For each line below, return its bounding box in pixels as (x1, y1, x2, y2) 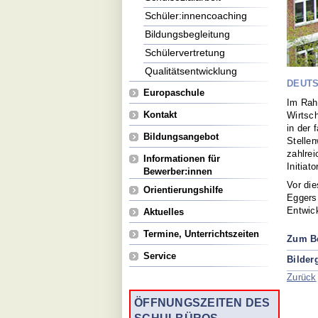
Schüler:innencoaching (145, 10, 247, 21)
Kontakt (143, 109, 177, 120)
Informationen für (143, 153, 220, 164)
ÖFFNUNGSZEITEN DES (134, 296, 270, 309)
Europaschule (143, 87, 204, 98)
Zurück (287, 271, 317, 283)
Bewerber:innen (143, 166, 212, 177)
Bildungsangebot (143, 131, 219, 142)
